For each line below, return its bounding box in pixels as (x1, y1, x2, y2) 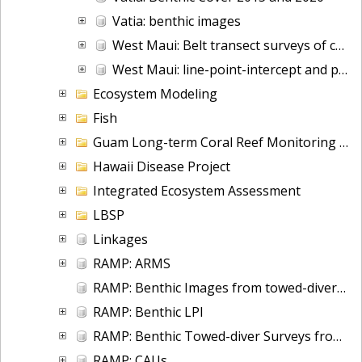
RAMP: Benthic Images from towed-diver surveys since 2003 (93, 278, 337, 297)
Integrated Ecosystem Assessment (93, 181, 301, 200)
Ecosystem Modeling (93, 84, 217, 103)
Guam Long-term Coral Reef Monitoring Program (93, 133, 339, 151)
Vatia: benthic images (112, 11, 241, 30)
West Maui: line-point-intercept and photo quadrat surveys (112, 60, 339, 78)
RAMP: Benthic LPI (93, 302, 204, 321)
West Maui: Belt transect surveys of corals (112, 36, 335, 54)
